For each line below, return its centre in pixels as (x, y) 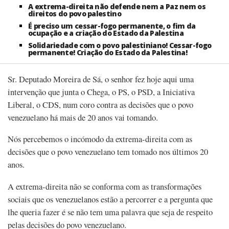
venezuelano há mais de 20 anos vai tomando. (83, 117)
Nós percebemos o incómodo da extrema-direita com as (100, 139)
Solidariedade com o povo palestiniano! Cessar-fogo (120, 45)
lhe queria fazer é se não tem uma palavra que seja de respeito (110, 212)
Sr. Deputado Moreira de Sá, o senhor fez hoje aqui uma (101, 79)
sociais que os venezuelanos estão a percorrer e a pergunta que (110, 199)
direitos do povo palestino (75, 14)
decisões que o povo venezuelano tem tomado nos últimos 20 (108, 152)
